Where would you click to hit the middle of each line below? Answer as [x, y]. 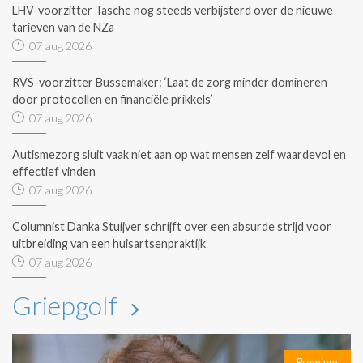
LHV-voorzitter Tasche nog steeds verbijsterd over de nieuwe [173, 10]
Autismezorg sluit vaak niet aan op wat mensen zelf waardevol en [179, 154]
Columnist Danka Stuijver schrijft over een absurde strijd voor [172, 226]
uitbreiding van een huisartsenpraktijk [109, 243]
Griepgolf [67, 305]
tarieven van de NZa [63, 27]
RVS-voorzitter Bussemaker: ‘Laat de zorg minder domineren [170, 82]
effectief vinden [54, 171]
